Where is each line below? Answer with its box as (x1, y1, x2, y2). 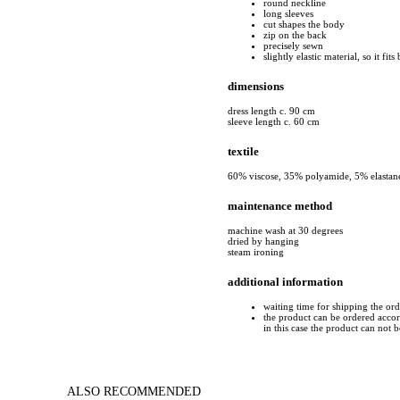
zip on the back (263, 29, 327, 40)
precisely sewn (263, 39, 323, 51)
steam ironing (228, 246, 284, 258)
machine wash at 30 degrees (228, 225, 343, 237)
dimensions (228, 79, 284, 93)
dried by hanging (228, 236, 299, 247)
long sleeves (263, 7, 313, 19)
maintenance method (228, 198, 332, 212)
